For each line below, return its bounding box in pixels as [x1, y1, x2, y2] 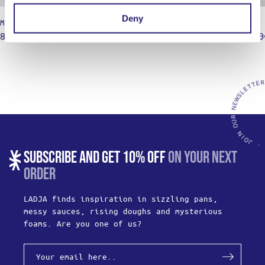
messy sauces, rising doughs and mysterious [24, 206, 222, 216]
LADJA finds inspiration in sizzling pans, [24, 193, 218, 203]
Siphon [232, 17, 260, 27]
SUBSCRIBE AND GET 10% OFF [24, 148, 166, 167]
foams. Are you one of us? [24, 218, 142, 228]
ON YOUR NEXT [166, 148, 237, 167]
